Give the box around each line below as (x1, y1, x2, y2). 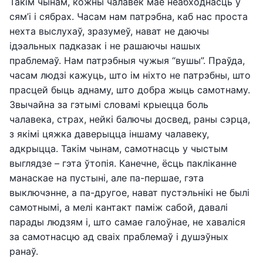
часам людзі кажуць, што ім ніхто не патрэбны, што (9, 69, 251, 81)
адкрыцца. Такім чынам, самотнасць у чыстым (9, 143, 228, 154)
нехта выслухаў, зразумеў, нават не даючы (9, 25, 209, 37)
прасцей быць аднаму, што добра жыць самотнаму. (9, 84, 250, 96)
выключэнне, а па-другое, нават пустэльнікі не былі (9, 187, 249, 198)
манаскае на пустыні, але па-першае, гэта (9, 172, 204, 184)
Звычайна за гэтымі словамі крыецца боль (9, 99, 208, 110)
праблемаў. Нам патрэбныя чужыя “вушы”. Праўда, (9, 55, 245, 66)
